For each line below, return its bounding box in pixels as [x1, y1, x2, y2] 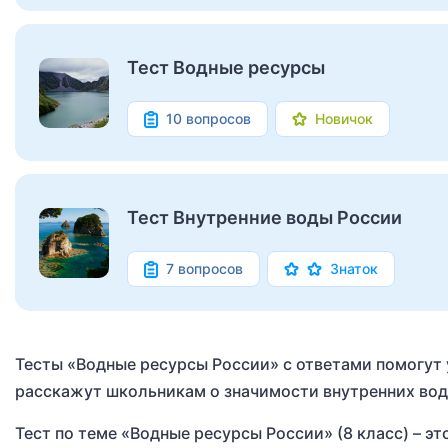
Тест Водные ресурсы [127, 57, 325, 79]
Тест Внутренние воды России [127, 207, 402, 229]
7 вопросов [166, 260, 243, 278]
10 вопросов [166, 110, 251, 128]
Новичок [315, 110, 373, 128]
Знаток [330, 260, 378, 278]
